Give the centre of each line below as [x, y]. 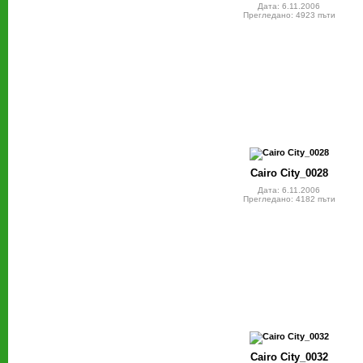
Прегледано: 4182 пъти [289, 199]
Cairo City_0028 [289, 173]
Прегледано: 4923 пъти [289, 15]
